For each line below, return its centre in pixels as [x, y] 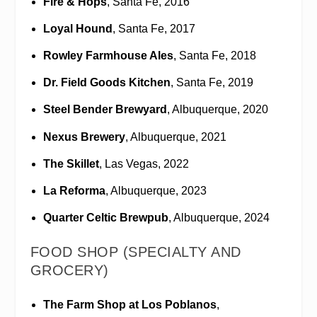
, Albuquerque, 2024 [219, 218]
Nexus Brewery [84, 137]
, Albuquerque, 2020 [217, 110]
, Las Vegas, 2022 [144, 163]
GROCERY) [69, 271]
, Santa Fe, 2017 [154, 28]
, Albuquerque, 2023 [156, 190]
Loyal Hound [77, 28]
